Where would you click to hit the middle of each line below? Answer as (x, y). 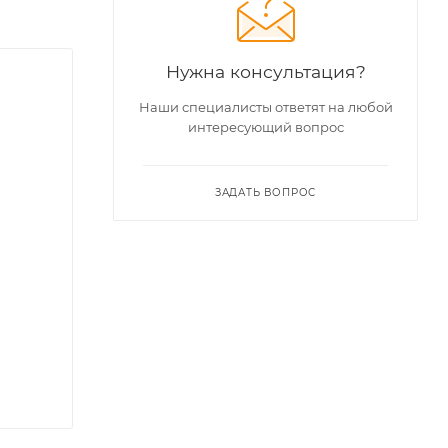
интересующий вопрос (265, 127)
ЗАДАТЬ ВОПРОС (265, 192)
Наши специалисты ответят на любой (265, 107)
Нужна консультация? (265, 71)
